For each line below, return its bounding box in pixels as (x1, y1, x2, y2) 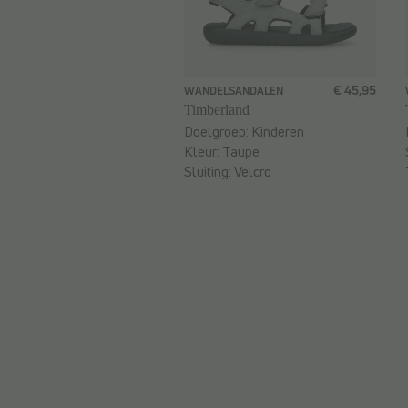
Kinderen (251, 122, 304, 142)
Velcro (234, 162, 271, 182)
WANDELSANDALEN (184, 83, 283, 99)
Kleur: (184, 142, 222, 162)
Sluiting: (184, 162, 234, 182)
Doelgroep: (184, 122, 251, 142)
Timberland (184, 102, 250, 118)
